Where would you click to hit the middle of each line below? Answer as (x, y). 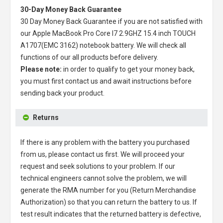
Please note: (41, 69)
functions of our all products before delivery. (89, 57)
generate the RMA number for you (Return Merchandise (108, 190)
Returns (46, 117)
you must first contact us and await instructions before (106, 81)
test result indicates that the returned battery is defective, (111, 214)
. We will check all (160, 45)
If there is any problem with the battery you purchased (105, 142)
